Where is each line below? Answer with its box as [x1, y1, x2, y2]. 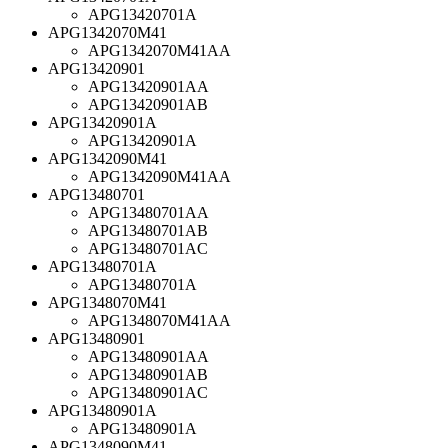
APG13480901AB [88, 365, 208, 383]
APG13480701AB [88, 221, 208, 239]
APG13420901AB [88, 95, 208, 113]
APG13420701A [88, 5, 197, 23]
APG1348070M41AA [88, 311, 231, 329]
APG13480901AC [88, 383, 208, 401]
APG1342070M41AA [88, 41, 231, 59]
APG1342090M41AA [88, 167, 231, 185]
